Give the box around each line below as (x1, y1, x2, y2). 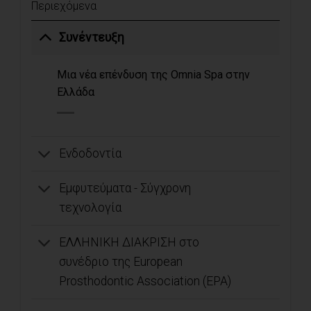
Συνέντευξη (59, 31, 125, 45)
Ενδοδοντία (59, 146, 122, 161)
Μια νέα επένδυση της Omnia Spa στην (56, 67, 250, 81)
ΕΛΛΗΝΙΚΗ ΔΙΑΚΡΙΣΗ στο (59, 235, 200, 250)
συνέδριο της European (59, 255, 183, 269)
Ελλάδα (56, 85, 94, 99)
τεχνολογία (59, 201, 122, 215)
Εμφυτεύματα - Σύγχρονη (59, 181, 192, 196)
